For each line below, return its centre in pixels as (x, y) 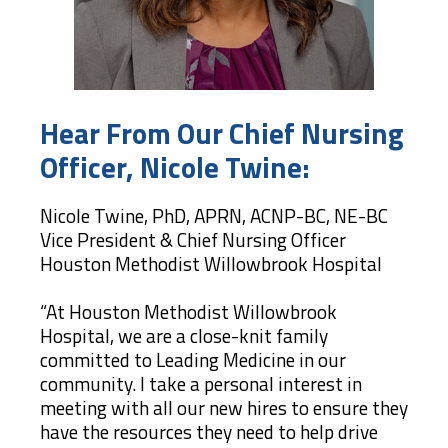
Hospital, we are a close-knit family (184, 335)
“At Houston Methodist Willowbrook (188, 311)
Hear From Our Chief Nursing (221, 133)
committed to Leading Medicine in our (193, 359)
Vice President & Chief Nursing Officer (193, 239)
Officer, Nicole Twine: (175, 167)
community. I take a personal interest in (201, 383)
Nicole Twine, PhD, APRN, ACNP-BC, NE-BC (214, 215)
